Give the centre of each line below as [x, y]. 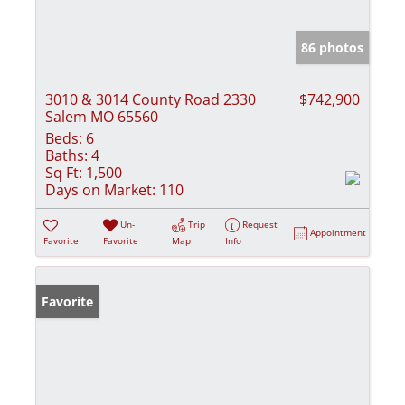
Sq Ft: [64, 172]
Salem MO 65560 [102, 116]
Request [260, 224]
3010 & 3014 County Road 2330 [151, 99]
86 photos [332, 47]
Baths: [66, 155]
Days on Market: [100, 189]
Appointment [339, 232]
